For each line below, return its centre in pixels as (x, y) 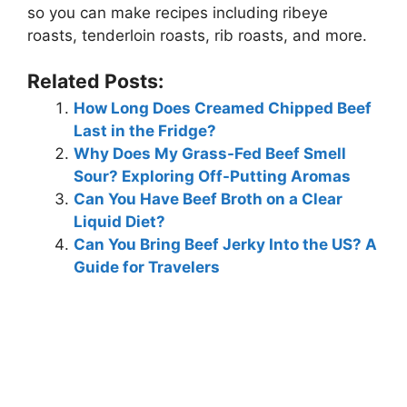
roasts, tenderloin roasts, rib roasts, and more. (197, 35)
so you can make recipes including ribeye (178, 12)
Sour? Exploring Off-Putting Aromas (212, 177)
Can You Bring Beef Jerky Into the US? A (225, 245)
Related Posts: (95, 81)
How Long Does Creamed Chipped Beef (223, 109)
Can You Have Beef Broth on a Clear (208, 199)
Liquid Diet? (119, 222)
